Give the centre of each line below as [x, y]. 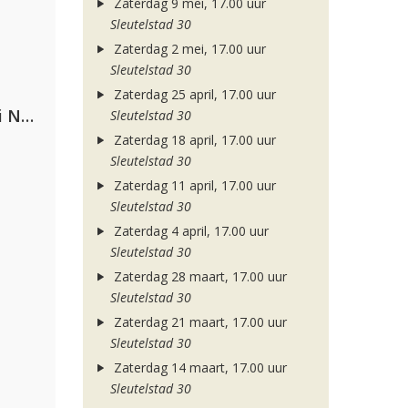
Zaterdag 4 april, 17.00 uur [189, 231]
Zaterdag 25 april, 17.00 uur [193, 94]
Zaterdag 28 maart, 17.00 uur [198, 276]
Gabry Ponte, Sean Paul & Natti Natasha [27, 116]
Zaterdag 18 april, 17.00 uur [193, 140]
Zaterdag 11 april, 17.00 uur [193, 185]
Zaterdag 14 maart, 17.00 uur [198, 367]
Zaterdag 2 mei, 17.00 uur [188, 49]
